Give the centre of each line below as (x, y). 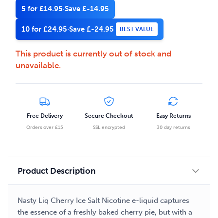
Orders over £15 (45, 128)
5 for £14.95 (42, 9)
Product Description (56, 171)
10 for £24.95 (44, 29)
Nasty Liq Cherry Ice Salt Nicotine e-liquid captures (103, 201)
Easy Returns (173, 116)
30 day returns (173, 128)
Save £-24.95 (91, 29)
